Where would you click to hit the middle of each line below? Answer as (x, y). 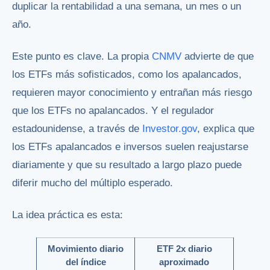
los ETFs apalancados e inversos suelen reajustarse (130, 146)
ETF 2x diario (184, 249)
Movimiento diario (86, 249)
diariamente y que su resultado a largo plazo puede (127, 165)
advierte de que (218, 56)
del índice (86, 262)
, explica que (226, 128)
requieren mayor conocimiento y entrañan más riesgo (132, 92)
